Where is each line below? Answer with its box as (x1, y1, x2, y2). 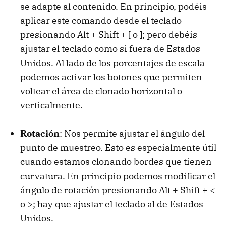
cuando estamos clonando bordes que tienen (20, 156, 212, 168)
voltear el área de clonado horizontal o (20, 85, 182, 97)
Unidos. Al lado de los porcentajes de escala (20, 57, 205, 69)
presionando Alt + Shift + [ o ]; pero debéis (20, 29, 197, 41)
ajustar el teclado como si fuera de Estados (20, 43, 200, 55)
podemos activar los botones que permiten (20, 71, 202, 83)
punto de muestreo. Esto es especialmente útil (20, 142, 216, 154)
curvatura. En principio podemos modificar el (20, 170, 215, 182)
